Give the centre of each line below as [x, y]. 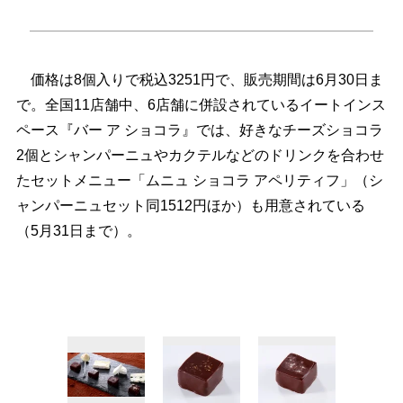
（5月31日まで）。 [78, 230]
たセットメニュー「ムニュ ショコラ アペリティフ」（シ [199, 180]
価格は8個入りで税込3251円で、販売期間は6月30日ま [199, 79]
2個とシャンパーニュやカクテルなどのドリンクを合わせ [200, 155]
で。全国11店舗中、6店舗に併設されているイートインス [201, 104]
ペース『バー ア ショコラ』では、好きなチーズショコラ [199, 130]
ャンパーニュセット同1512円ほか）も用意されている [190, 205]
